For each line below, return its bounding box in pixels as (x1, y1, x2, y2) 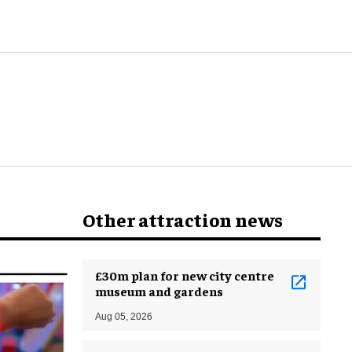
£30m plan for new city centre (95, 266, 274, 283)
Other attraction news (82, 207, 283, 231)
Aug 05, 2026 (95, 310, 152, 322)
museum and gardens (95, 282, 223, 299)
